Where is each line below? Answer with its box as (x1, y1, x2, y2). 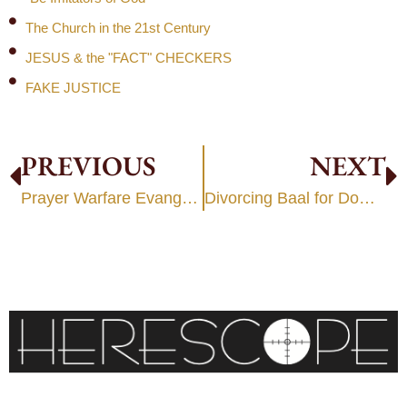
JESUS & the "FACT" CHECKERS (25, 50, 232, 66)
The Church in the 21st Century (25, 20, 211, 36)
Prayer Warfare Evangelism (182, 188, 198, 207)
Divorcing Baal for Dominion (359, 188, 375, 207)
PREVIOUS (21, 147, 156, 184)
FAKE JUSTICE (25, 80, 121, 96)
